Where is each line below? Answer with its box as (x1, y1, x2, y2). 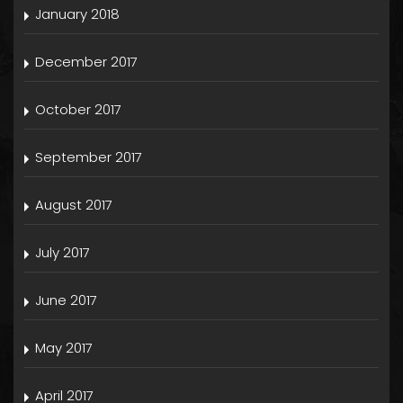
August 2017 (35, 195, 112, 214)
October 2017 (35, 100, 121, 119)
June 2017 (35, 291, 97, 309)
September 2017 (35, 148, 142, 166)
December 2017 (35, 52, 138, 71)
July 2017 (35, 243, 90, 262)
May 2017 (35, 338, 93, 357)
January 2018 (35, 4, 120, 23)
